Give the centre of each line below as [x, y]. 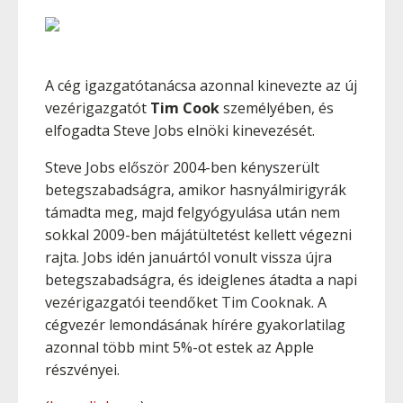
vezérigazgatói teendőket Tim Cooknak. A [186, 302]
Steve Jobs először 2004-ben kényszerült [182, 167]
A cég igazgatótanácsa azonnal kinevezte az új [201, 85]
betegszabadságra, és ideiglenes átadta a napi [201, 280]
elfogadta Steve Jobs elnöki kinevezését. [182, 130]
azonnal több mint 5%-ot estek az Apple [179, 347]
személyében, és [277, 108]
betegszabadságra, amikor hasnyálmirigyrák [196, 190]
